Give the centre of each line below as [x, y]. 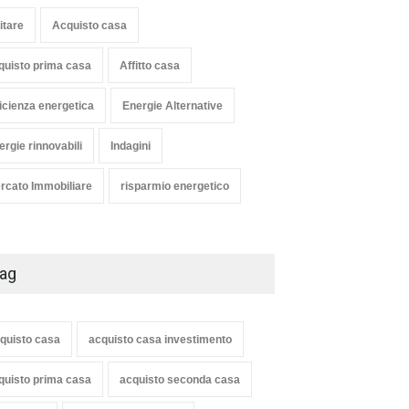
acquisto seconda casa [180, 380]
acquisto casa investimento [160, 340]
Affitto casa [150, 66]
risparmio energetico [175, 187]
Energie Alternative [173, 106]
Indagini [131, 147]
